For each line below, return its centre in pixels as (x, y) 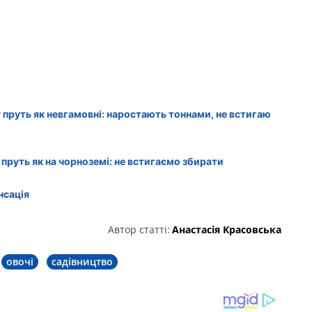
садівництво (82, 261)
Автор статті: (139, 229)
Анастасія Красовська (226, 229)
